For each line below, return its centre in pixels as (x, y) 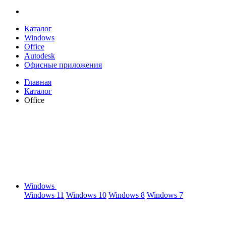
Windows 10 (86, 195)
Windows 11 (44, 195)
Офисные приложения (63, 65)
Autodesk (40, 56)
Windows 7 (165, 195)
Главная (38, 82)
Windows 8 (127, 195)
